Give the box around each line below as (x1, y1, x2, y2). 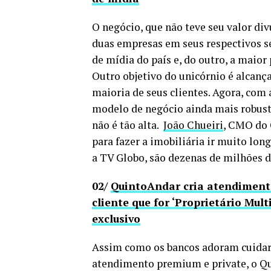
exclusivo (92, 211, 140, 226)
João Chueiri (163, 117, 223, 132)
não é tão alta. (92, 117, 163, 132)
